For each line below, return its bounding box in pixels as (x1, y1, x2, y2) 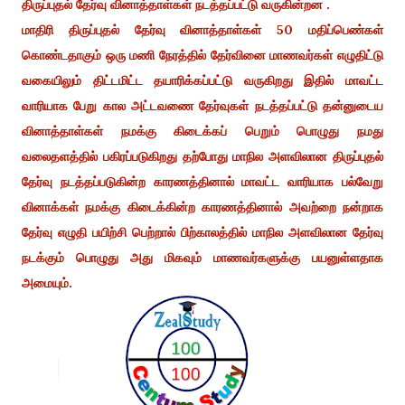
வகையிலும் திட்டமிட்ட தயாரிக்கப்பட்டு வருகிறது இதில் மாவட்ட (22, 71, 383, 89)
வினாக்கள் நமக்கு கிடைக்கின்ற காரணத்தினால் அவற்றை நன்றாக (22, 198, 383, 215)
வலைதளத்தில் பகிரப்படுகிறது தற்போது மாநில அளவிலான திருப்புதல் (22, 147, 383, 165)
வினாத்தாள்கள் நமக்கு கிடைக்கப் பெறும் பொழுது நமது (22, 122, 383, 139)
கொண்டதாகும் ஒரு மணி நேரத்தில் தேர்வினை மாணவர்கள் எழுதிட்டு (22, 46, 383, 63)
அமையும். (22, 274, 72, 291)
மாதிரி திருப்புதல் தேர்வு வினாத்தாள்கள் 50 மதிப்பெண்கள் (22, 21, 383, 38)
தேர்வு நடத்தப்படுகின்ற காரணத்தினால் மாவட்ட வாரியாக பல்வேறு (22, 173, 383, 190)
